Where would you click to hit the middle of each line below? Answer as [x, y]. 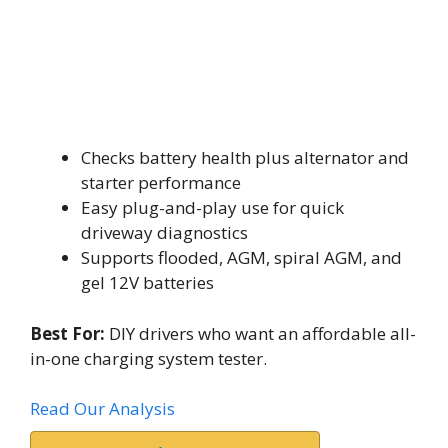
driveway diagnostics [164, 232]
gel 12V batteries [147, 282]
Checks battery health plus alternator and [245, 157]
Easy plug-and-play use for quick [212, 207]
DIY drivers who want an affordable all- [260, 333]
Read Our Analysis [102, 408]
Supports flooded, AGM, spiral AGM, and [241, 257]
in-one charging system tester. [148, 358]
